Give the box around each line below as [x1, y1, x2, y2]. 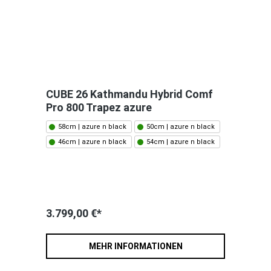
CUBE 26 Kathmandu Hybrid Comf [46, 88, 213, 101]
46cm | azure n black [58, 138, 126, 146]
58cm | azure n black [58, 123, 126, 131]
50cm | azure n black [146, 123, 215, 131]
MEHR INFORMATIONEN [88, 241, 183, 252]
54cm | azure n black [146, 138, 215, 146]
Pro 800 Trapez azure [46, 101, 152, 114]
